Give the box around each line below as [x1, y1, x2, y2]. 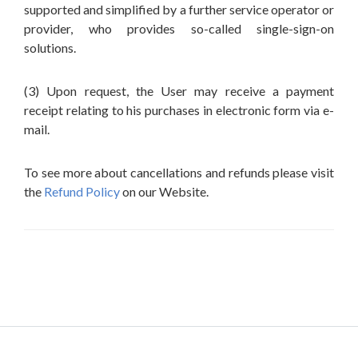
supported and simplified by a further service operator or [24, 2, 334, 17]
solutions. [24, 40, 76, 55]
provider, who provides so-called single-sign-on [24, 21, 334, 36]
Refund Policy [44, 184, 120, 199]
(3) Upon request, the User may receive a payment [24, 83, 334, 98]
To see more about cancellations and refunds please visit [24, 165, 334, 180]
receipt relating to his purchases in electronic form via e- [24, 102, 334, 117]
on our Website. [120, 184, 209, 199]
